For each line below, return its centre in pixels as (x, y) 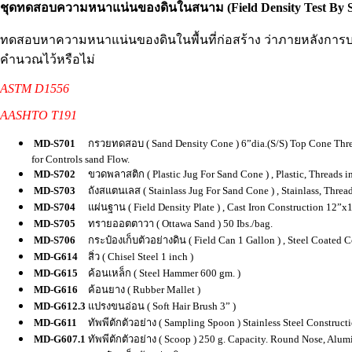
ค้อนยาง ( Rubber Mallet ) (144, 290)
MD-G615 (56, 273)
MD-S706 (55, 240)
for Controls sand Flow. (81, 159)
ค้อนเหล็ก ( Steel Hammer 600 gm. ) (164, 273)
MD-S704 (55, 207)
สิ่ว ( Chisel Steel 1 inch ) (141, 257)
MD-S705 (55, 224)
